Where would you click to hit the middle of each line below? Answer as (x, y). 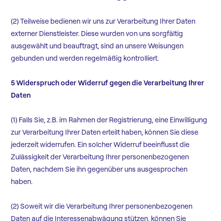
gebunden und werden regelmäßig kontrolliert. (85, 58)
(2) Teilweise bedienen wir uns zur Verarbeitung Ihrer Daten (103, 21)
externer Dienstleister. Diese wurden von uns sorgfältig (97, 34)
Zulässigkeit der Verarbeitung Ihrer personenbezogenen (100, 157)
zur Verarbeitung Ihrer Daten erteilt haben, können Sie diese (105, 132)
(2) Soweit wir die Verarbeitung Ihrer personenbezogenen (102, 206)
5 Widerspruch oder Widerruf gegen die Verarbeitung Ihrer (108, 83)
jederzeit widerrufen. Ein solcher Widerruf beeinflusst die (100, 145)
